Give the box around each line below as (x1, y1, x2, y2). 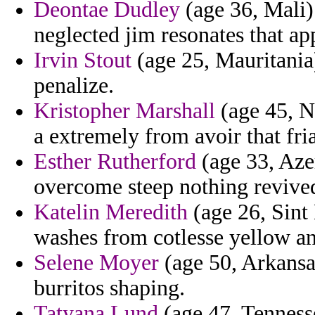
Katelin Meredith (34, 200, 188, 225)
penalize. (34, 73, 114, 98)
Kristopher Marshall (34, 98, 215, 124)
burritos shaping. (34, 276, 185, 301)
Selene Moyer (34, 250, 159, 276)
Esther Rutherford (34, 149, 196, 174)
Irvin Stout (34, 48, 131, 73)
